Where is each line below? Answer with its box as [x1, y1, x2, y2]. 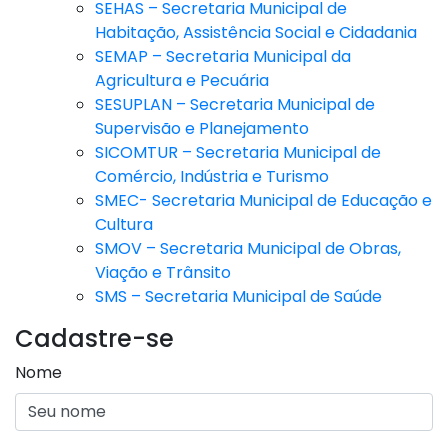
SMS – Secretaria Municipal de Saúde [95, 284, 382, 308]
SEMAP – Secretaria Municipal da [95, 44, 351, 68]
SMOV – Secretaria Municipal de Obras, [95, 236, 401, 260]
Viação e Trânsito [95, 260, 231, 284]
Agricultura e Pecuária [95, 68, 269, 92]
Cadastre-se [15, 321, 174, 355]
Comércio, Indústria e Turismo [95, 164, 329, 188]
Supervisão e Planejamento [95, 116, 309, 140]
